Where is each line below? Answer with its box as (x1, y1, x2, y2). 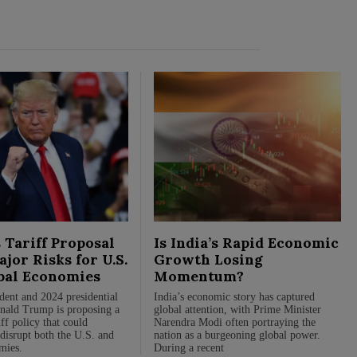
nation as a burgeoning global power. (153, 328, 320, 341)
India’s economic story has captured (153, 290, 315, 303)
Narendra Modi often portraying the (153, 316, 316, 328)
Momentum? (153, 266, 244, 285)
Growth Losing (153, 249, 263, 269)
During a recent (153, 341, 224, 354)
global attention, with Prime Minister (153, 303, 321, 316)
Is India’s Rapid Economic (153, 233, 339, 252)
